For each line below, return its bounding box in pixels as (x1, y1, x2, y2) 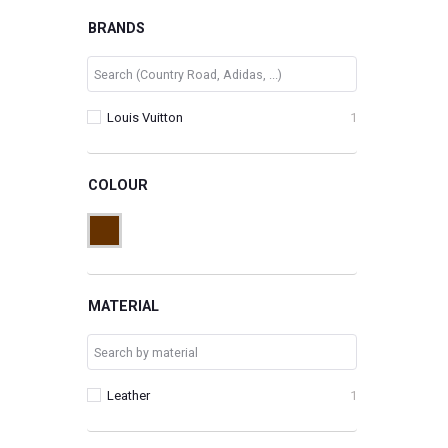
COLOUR (88, 177, 148, 194)
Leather (107, 388, 150, 403)
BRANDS (88, 20, 145, 37)
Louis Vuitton (107, 110, 183, 125)
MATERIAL (88, 298, 159, 315)
